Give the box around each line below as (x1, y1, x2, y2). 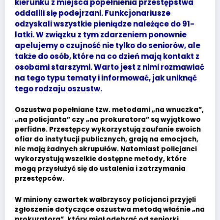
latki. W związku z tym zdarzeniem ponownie (15, 29, 187, 40)
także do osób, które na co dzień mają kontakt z (15, 51, 199, 61)
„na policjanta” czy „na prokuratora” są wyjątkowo (15, 115, 201, 125)
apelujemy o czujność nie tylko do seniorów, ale (15, 40, 200, 51)
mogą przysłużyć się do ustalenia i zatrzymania (15, 164, 186, 174)
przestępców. (15, 174, 64, 184)
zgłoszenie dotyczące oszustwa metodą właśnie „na (15, 204, 205, 214)
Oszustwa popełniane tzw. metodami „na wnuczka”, (15, 105, 204, 115)
